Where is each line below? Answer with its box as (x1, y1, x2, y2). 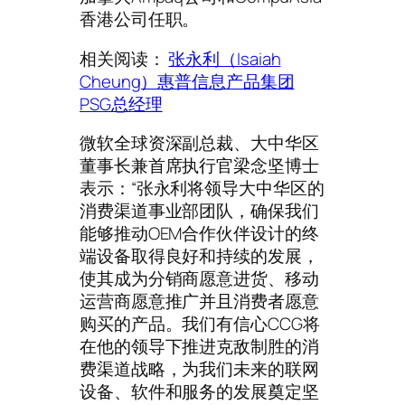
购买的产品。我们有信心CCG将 (80, 312, 320, 336)
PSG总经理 (80, 91, 163, 116)
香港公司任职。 (80, 7, 200, 32)
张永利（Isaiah (168, 46, 281, 71)
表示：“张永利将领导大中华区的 (80, 176, 325, 201)
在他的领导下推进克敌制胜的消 (80, 334, 319, 359)
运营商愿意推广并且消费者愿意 (80, 289, 319, 314)
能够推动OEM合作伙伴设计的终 (80, 221, 319, 246)
